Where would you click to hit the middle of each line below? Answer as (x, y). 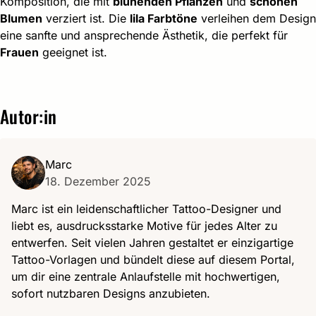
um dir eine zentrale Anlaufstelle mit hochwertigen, (146, 276)
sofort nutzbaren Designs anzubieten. (111, 293)
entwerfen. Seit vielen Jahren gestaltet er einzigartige (152, 242)
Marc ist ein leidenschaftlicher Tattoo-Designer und (146, 208)
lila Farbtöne (164, 18)
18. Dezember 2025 (98, 181)
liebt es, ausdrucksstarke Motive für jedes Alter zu (144, 225)
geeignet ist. (73, 52)
